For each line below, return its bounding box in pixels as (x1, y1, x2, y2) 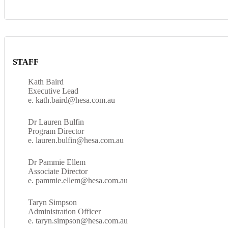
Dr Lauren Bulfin (28, 117, 84, 126)
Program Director (28, 126, 84, 135)
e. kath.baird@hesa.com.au (28, 95, 115, 104)
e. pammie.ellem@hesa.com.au (28, 176, 128, 185)
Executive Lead (28, 86, 78, 95)
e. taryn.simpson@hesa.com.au (28, 216, 128, 225)
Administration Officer (28, 207, 101, 216)
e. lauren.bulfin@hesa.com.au (28, 135, 124, 145)
